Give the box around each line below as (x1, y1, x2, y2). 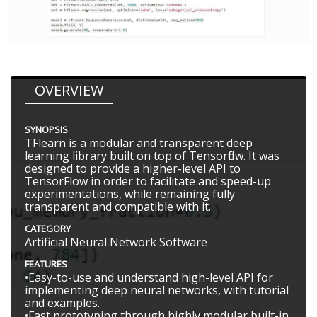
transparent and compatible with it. (25, 199, 211, 215)
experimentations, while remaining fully (25, 186, 235, 202)
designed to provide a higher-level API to (25, 161, 241, 177)
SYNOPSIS (25, 123, 68, 137)
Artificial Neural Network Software (25, 234, 207, 250)
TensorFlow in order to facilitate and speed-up (25, 173, 271, 190)
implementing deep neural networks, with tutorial (25, 282, 289, 299)
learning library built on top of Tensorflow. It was (25, 148, 279, 164)
